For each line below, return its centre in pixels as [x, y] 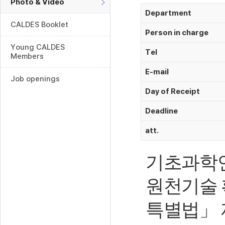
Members [27, 56]
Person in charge [177, 33]
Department [168, 13]
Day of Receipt [173, 91]
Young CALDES [38, 47]
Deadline [161, 111]
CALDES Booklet [39, 25]
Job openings [35, 79]
